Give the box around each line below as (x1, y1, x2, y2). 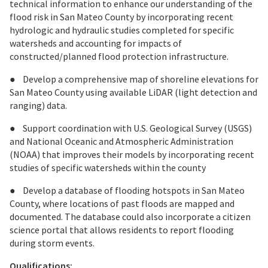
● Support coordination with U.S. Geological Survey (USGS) (10, 122, 252, 135)
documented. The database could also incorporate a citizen (10, 211, 251, 223)
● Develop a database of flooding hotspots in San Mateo (10, 184, 245, 197)
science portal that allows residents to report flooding (10, 224, 234, 236)
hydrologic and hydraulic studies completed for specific (10, 24, 234, 36)
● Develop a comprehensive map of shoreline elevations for (10, 73, 258, 86)
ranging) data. (10, 99, 67, 112)
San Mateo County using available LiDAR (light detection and (10, 86, 257, 99)
